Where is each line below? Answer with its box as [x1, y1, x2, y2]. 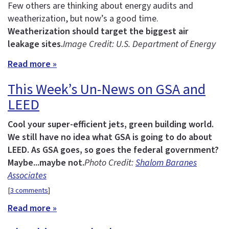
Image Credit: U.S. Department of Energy [63, 37, 216, 51]
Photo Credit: [84, 156, 135, 170]
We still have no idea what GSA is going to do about [8, 131, 212, 144]
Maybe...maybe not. [8, 156, 84, 170]
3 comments [10, 185, 48, 196]
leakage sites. [8, 37, 63, 51]
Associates [8, 169, 47, 182]
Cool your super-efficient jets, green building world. [8, 118, 214, 131]
